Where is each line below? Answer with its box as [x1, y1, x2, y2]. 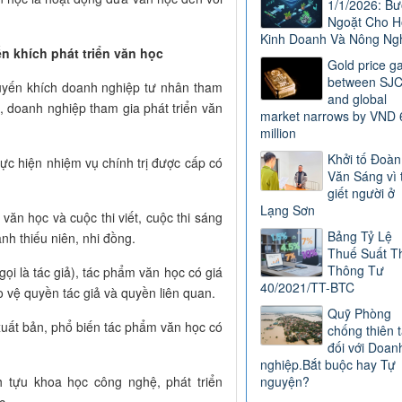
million [259, 124, 296, 143]
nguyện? [259, 372, 310, 391]
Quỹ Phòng [327, 304, 391, 323]
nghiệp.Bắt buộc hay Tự [259, 355, 396, 374]
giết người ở [327, 184, 395, 203]
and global [327, 90, 387, 109]
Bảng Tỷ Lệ [327, 227, 392, 246]
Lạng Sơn [259, 201, 315, 220]
